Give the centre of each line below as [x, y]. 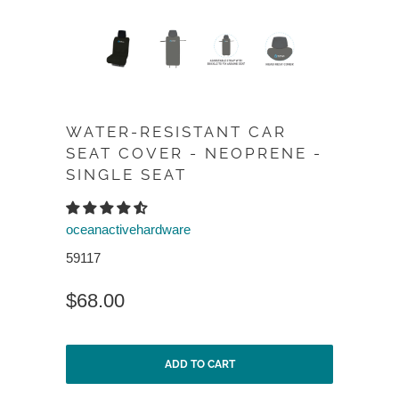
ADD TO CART [199, 365]
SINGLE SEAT [126, 175]
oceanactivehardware [128, 230]
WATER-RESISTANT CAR [176, 132]
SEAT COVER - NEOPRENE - [194, 154]
